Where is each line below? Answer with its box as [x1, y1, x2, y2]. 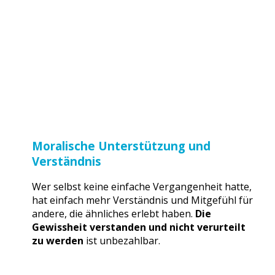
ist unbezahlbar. [83, 234, 160, 248]
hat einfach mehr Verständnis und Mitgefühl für [31, 193, 253, 207]
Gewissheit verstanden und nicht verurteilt [31, 220, 246, 234]
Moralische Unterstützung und [31, 137, 211, 153]
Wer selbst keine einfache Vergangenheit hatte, [31, 180, 252, 194]
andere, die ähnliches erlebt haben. [31, 207, 195, 221]
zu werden [31, 234, 83, 248]
